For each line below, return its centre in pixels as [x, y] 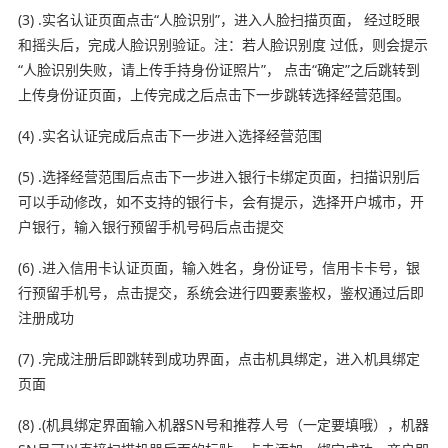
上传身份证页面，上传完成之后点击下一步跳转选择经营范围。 [213, 94]
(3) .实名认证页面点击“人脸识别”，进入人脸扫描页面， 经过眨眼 [218, 19]
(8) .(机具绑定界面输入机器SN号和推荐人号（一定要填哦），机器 [223, 424]
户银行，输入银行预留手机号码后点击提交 [150, 226]
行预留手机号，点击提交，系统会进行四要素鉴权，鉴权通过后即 [220, 292]
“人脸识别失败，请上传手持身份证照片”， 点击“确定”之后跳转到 [218, 69]
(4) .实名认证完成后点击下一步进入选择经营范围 [169, 135]
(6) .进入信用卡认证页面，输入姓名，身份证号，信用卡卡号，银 [218, 267]
